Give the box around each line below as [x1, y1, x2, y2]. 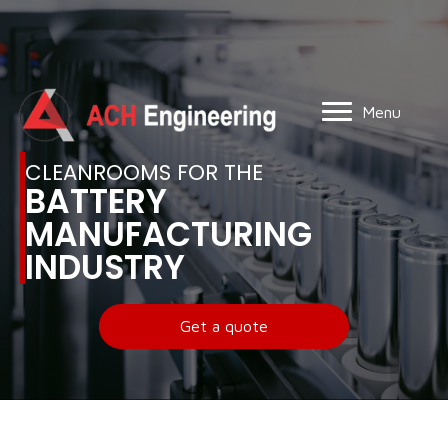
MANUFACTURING [25, 210, 312, 258]
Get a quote [180, 317, 268, 335]
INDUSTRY [25, 243, 185, 291]
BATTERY [25, 177, 167, 225]
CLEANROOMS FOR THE [25, 156, 263, 188]
